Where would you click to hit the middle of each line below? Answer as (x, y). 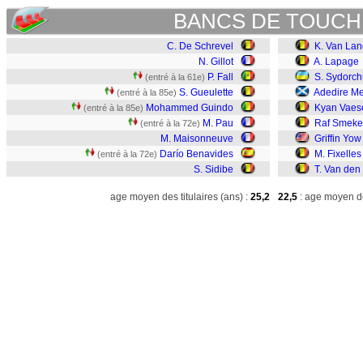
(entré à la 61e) (175, 77)
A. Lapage (336, 62)
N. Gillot (216, 62)
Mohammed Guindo (190, 108)
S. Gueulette (206, 92)
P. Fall (220, 77)
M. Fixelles (338, 154)
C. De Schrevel (200, 46)
